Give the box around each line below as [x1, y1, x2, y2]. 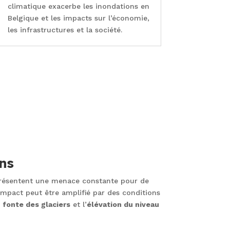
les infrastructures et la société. [7, 26, 122, 34]
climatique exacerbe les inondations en [7, 2, 149, 11]
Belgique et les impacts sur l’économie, [7, 14, 149, 23]
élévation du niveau [86, 200, 159, 208]
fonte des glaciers [2, 200, 70, 208]
